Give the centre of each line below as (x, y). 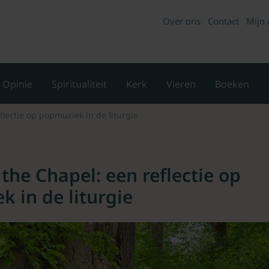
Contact (223, 21)
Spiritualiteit (79, 84)
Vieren (181, 84)
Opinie (17, 84)
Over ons (182, 21)
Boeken (232, 84)
